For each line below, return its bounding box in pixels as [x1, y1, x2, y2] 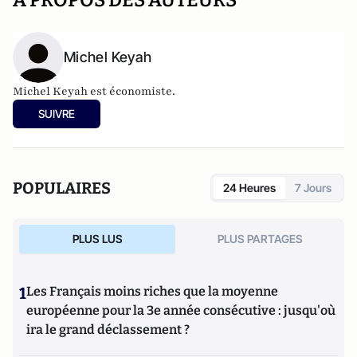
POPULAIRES [13, 178, 111, 198]
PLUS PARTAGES [217, 232, 303, 245]
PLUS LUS [72, 232, 123, 245]
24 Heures [223, 181, 276, 194]
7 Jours [295, 181, 331, 194]
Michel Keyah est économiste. [13, 84, 175, 99]
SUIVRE [38, 107, 75, 120]
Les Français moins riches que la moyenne [26, 284, 278, 299]
